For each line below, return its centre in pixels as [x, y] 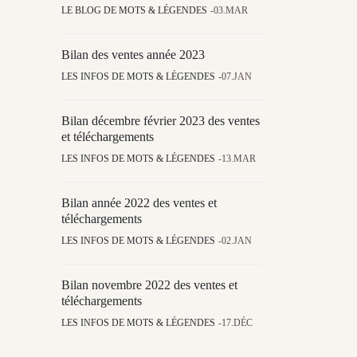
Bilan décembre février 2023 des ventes [161, 121]
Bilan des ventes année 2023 [133, 55]
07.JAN [237, 77]
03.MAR [231, 11]
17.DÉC [237, 323]
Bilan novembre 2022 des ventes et [149, 285]
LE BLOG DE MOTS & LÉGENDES [134, 11]
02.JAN [237, 241]
